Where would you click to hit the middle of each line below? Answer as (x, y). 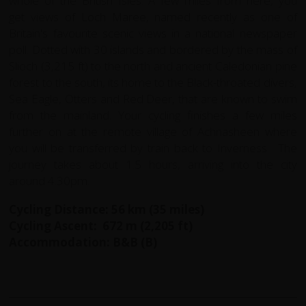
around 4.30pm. (50, 180)
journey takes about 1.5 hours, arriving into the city (153, 164)
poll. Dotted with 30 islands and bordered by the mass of (153, 49)
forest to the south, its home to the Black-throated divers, (153, 82)
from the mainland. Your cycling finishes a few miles (153, 115)
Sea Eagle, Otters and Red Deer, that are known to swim (153, 98)
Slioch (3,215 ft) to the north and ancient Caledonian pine (153, 66)
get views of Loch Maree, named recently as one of (153, 16)
